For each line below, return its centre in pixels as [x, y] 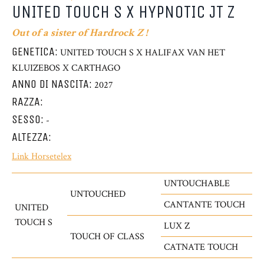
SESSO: [28, 119]
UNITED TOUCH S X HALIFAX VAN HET [143, 53]
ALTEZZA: [32, 137]
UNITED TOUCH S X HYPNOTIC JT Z [123, 12]
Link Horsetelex [42, 156]
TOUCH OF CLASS [107, 237]
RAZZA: [27, 102]
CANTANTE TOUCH [204, 205]
